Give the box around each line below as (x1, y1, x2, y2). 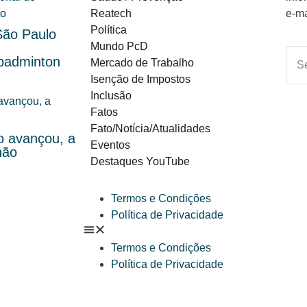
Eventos (90, 139, 130, 151)
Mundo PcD (90, 40, 148, 53)
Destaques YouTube (90, 156, 190, 168)
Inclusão (90, 90, 132, 102)
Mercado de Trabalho (90, 57, 194, 69)
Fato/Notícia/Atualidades (90, 123, 210, 135)
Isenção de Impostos (90, 73, 191, 86)
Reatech (90, 8, 132, 20)
